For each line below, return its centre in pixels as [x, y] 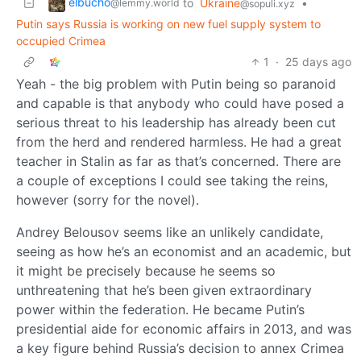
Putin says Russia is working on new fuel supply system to [168, 23]
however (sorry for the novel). [108, 199]
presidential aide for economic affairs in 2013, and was [184, 328]
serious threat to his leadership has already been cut [176, 122]
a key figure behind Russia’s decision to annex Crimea [180, 348]
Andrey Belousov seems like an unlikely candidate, [170, 232]
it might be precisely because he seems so [146, 270]
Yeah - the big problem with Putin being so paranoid [176, 83]
